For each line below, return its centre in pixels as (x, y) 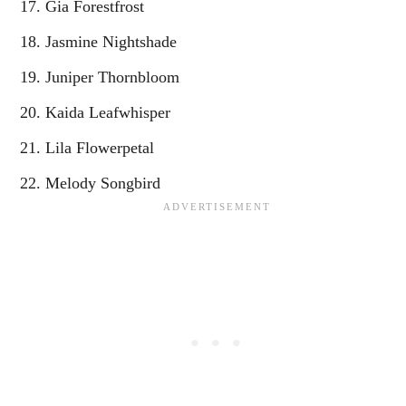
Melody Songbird (103, 183)
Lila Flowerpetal (100, 147)
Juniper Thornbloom (112, 77)
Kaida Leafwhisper (108, 112)
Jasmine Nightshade (111, 41)
